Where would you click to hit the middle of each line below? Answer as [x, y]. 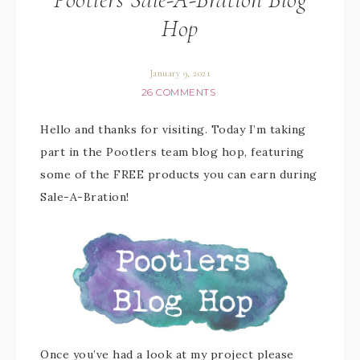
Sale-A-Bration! [85, 197]
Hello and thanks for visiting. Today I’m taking [173, 129]
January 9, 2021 [180, 73]
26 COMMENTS [178, 92]
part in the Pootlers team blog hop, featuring [172, 152]
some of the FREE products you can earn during [179, 174]
